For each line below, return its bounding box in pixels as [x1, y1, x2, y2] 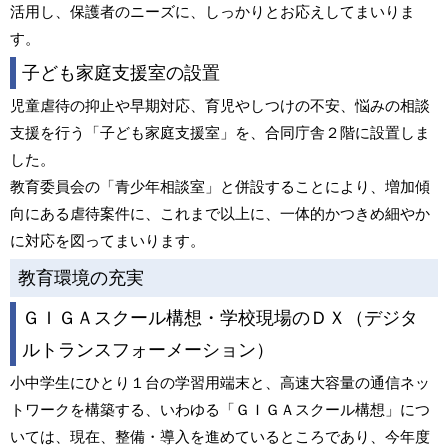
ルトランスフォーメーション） [22, 339, 274, 360]
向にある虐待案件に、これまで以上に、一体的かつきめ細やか [10, 204, 430, 222]
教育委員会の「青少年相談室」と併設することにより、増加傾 [10, 177, 430, 195]
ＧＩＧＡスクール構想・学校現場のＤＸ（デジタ [22, 307, 418, 328]
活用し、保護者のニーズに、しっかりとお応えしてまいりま [10, 2, 415, 20]
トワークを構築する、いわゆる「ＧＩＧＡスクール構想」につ [10, 400, 430, 418]
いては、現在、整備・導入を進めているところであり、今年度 [10, 427, 430, 445]
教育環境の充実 [18, 267, 144, 288]
